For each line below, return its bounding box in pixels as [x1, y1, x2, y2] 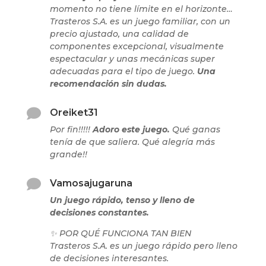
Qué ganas [169, 124, 220, 135]
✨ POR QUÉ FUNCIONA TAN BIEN [49, 228, 191, 239]
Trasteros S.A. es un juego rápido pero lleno [49, 240, 237, 252]
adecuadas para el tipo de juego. [49, 66, 197, 77]
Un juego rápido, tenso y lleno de [49, 195, 195, 206]
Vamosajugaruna [49, 178, 132, 189]
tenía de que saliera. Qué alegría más [49, 137, 215, 148]
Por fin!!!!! [49, 124, 93, 135]
